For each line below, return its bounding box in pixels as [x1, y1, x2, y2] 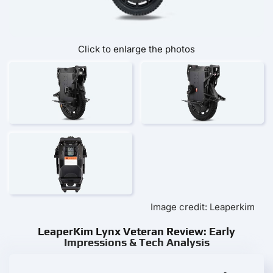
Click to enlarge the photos [78, 43, 195, 55]
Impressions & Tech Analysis [63, 235, 210, 249]
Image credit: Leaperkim [151, 200, 255, 213]
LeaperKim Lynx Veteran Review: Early [38, 224, 235, 238]
